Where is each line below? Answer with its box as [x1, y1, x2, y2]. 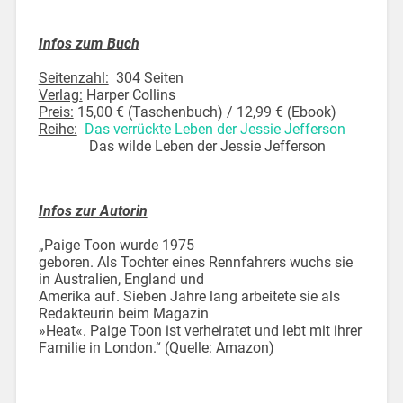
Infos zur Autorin [38, 201, 148, 219]
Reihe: [38, 120, 77, 138]
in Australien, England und [38, 270, 204, 288]
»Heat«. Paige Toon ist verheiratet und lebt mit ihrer [38, 321, 362, 339]
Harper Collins [82, 85, 179, 103]
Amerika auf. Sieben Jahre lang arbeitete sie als [38, 287, 340, 305]
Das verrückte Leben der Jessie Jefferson [84, 120, 349, 138]
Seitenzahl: [38, 68, 109, 86]
